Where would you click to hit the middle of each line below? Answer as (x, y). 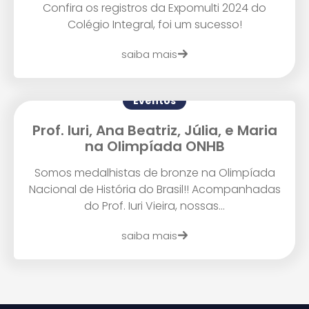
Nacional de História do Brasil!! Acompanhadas (154, 189)
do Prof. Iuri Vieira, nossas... (154, 206)
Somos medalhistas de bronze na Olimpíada (154, 173)
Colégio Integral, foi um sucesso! (154, 24)
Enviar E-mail (154, 72)
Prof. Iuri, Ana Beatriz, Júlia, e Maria (154, 130)
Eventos (154, 101)
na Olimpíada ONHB (154, 146)
